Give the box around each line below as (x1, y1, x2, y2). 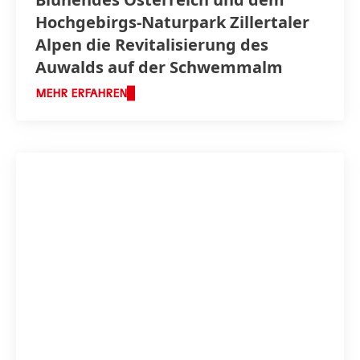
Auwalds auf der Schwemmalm (35, 55, 283, 78)
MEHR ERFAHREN (35, 88, 127, 100)
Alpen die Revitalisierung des (35, 33, 268, 55)
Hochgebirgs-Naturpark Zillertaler (35, 10, 309, 33)
